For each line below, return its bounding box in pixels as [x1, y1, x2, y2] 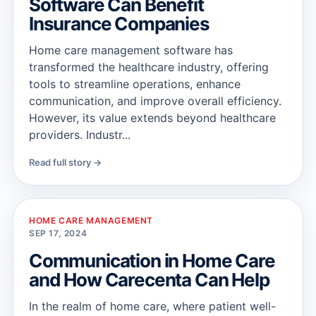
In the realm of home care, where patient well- [29, 299, 276, 313]
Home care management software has [29, 43, 233, 57]
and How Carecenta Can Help [29, 269, 269, 291]
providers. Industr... [29, 128, 130, 142]
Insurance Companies [29, 13, 209, 35]
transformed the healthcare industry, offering [29, 60, 269, 74]
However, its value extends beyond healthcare [29, 111, 276, 125]
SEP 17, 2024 [29, 228, 87, 238]
